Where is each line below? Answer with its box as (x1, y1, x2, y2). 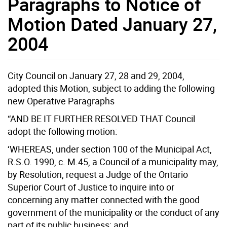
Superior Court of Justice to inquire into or (8, 180, 174, 193)
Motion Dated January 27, (8, 11, 217, 36)
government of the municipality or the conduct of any (8, 206, 219, 218)
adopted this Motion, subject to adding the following (8, 82, 215, 94)
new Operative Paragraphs (8, 94, 115, 107)
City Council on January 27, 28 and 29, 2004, (8, 69, 184, 82)
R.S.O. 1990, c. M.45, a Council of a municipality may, (8, 155, 218, 168)
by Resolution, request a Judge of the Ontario (8, 168, 188, 180)
